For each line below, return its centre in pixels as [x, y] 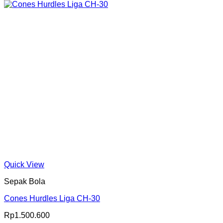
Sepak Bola [25, 181]
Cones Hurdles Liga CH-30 [52, 198]
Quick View [24, 165]
